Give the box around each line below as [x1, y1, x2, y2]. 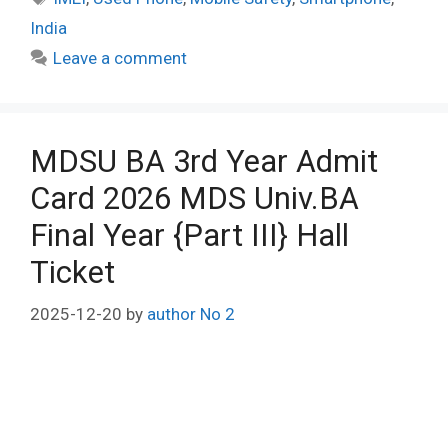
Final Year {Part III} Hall [30, 216, 349, 254]
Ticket [30, 253, 115, 291]
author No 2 [147, 304, 235, 324]
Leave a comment [53, 47, 188, 68]
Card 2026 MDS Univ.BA [30, 179, 359, 217]
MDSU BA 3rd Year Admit [30, 142, 378, 180]
